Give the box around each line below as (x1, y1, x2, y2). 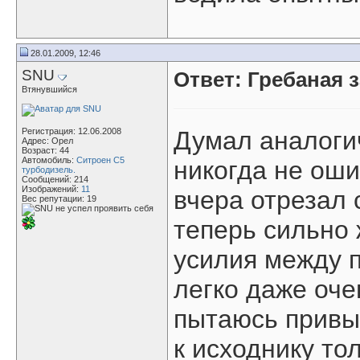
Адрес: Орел (22, 136, 73, 145)
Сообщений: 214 (22, 174, 88, 184)
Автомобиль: (22, 155, 76, 165)
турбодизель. (22, 165, 76, 174)
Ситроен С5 (76, 155, 125, 165)
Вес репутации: (22, 194, 87, 203)
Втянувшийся (22, 84, 77, 94)
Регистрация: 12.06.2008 (22, 126, 121, 136)
